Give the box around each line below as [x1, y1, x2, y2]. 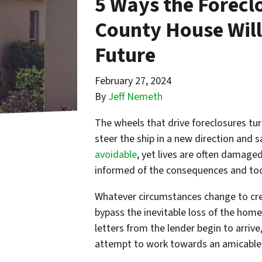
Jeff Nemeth [108, 89, 163, 105]
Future [95, 40, 156, 71]
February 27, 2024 [95, 74, 171, 89]
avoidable [95, 147, 137, 163]
